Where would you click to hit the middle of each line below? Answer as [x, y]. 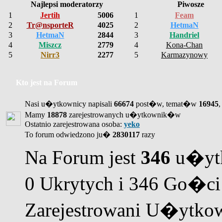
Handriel [184, 35]
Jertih [50, 15]
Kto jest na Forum [47, 83]
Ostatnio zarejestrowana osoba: [74, 124]
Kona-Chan [184, 45]
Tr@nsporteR [50, 25]
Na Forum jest [83, 157]
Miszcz [50, 45]
